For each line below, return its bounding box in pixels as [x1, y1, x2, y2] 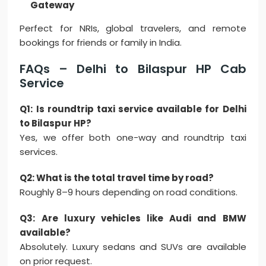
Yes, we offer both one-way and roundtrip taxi [20, 131, 246, 144]
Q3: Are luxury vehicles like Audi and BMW [20, 212, 246, 225]
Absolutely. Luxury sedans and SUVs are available [20, 240, 246, 254]
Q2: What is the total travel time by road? [20, 172, 214, 185]
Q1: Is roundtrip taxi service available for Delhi [20, 103, 246, 116]
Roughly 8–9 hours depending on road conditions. [20, 186, 238, 199]
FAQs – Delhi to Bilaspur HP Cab [20, 61, 246, 78]
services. [20, 145, 58, 159]
